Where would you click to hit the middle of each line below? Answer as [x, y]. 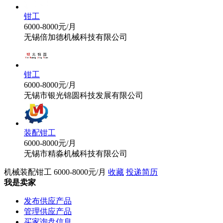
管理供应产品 [48, 211]
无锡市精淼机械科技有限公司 [76, 153]
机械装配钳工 [28, 172]
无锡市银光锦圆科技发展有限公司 [84, 95]
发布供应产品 [48, 201]
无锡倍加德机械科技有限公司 [76, 37]
